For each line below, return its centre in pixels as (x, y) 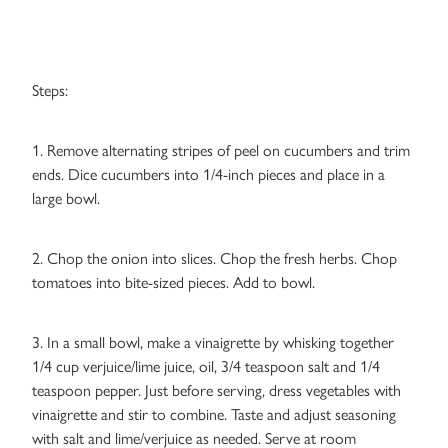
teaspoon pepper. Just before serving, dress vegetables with (216, 391)
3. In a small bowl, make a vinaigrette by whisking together (213, 343)
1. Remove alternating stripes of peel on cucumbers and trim (221, 151)
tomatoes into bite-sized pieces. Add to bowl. (173, 283)
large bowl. (66, 199)
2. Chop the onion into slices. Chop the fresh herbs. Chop (214, 259)
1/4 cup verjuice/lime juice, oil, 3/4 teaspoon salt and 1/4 (206, 367)
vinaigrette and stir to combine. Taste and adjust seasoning (214, 415)
